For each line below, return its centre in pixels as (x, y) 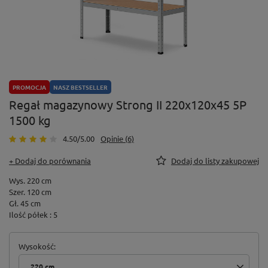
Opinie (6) (117, 139)
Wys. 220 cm (30, 181)
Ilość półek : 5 (33, 215)
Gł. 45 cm (25, 203)
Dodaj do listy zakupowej (215, 161)
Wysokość (36, 246)
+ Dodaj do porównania (50, 161)
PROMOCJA (29, 87)
